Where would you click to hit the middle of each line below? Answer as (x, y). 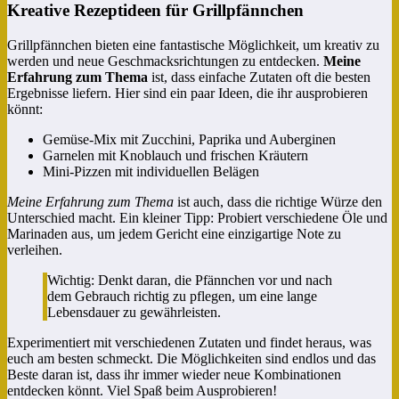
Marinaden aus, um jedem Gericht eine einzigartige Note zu (174, 234)
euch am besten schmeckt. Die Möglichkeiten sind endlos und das (191, 358)
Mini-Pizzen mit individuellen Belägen (151, 171)
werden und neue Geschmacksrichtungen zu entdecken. (165, 61)
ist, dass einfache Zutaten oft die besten (259, 77)
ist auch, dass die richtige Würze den (278, 202)
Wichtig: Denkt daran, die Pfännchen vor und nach (190, 280)
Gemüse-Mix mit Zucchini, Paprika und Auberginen (189, 139)
